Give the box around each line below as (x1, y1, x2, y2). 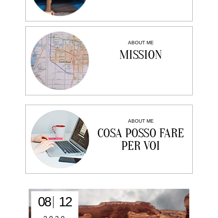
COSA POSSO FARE (97, 126, 184, 141)
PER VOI (121, 139, 160, 153)
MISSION (119, 48, 162, 62)
